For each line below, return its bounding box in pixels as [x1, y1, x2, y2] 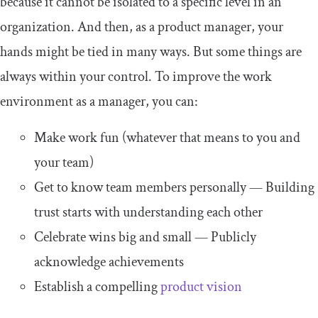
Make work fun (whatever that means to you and [34, 128, 300, 148]
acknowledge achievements [34, 253, 184, 272]
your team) [34, 153, 94, 172]
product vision [160, 278, 242, 297]
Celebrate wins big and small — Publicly [34, 228, 256, 247]
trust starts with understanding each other [34, 203, 263, 222]
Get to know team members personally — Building [34, 178, 314, 197]
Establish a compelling [34, 278, 160, 297]
